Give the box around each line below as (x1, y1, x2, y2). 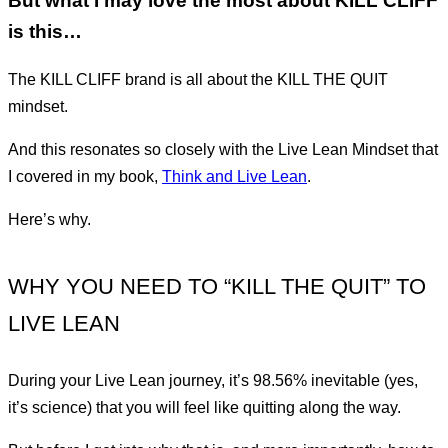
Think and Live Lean (162, 167, 307, 185)
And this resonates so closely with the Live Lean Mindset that (8, 140, 438, 158)
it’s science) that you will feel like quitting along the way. (8, 398, 401, 416)
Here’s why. (8, 210, 91, 228)
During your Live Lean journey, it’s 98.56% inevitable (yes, (8, 371, 418, 389)
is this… (8, 21, 82, 43)
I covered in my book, (8, 167, 162, 185)
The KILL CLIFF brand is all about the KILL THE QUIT (8, 70, 388, 88)
